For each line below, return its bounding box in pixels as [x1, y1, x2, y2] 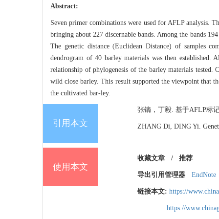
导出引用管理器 [137, 171, 185, 179]
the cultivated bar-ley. [50, 89, 110, 97]
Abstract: [50, 2, 78, 10]
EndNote [191, 171, 216, 179]
